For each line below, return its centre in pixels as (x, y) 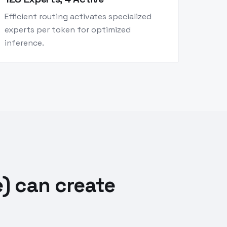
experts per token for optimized (68, 30)
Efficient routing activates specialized (78, 16)
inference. (24, 43)
